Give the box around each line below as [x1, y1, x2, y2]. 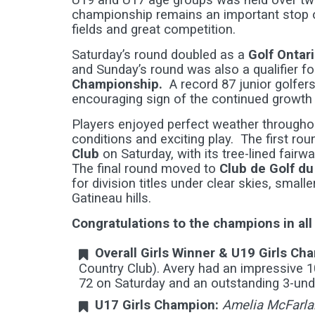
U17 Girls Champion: [95, 297, 219, 313]
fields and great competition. [72, 22, 236, 37]
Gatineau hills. [72, 191, 151, 206]
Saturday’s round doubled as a [72, 47, 248, 63]
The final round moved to [72, 161, 219, 176]
